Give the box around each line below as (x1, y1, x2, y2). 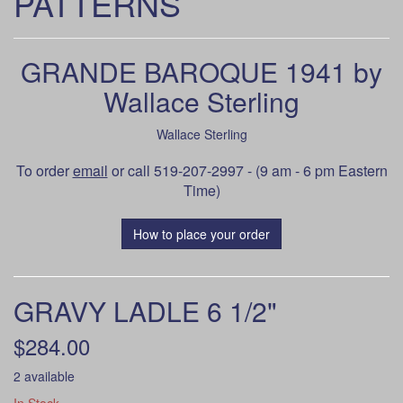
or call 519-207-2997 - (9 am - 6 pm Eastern (107, 160, 388, 181)
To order (15, 160, 73, 181)
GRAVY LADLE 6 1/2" (13, 291, 277, 330)
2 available (13, 367, 75, 385)
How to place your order (133, 225, 270, 243)
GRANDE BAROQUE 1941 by (21, 52, 382, 91)
